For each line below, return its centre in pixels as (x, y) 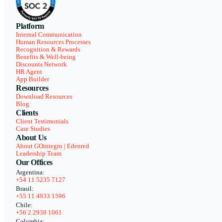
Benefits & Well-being (46, 57)
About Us (31, 137)
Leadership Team (39, 153)
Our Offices (34, 162)
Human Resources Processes (53, 42)
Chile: (24, 205)
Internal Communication (49, 34)
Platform (30, 26)
